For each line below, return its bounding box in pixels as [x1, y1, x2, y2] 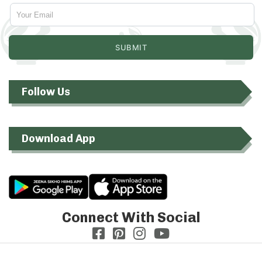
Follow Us [22, 85, 70, 99]
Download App [22, 132, 95, 146]
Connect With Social [61, 208, 201, 226]
